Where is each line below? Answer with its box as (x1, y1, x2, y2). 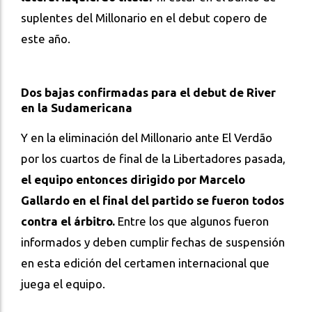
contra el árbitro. (21, 214, 118, 228)
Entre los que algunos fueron (118, 214, 269, 228)
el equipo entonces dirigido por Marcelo (21, 173, 245, 187)
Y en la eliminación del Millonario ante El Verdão (21, 131, 272, 145)
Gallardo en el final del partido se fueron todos (21, 194, 284, 208)
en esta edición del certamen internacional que (21, 256, 270, 270)
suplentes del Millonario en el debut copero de (21, 11, 267, 25)
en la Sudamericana (21, 101, 135, 115)
